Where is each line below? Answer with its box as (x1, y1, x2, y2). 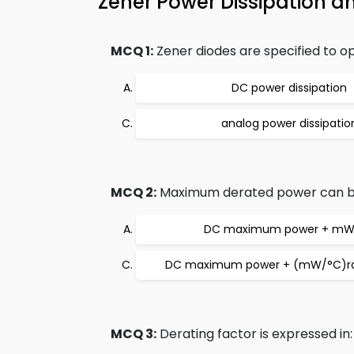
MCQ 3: (111, 325, 156, 343)
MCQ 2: (111, 183, 156, 201)
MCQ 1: (111, 42, 153, 60)
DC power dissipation (232, 80, 347, 96)
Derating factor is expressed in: (156, 325, 352, 343)
